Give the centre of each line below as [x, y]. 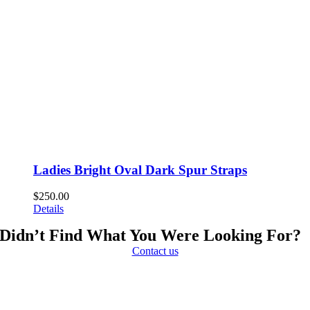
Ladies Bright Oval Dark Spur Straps [140, 170]
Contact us [155, 251]
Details [48, 209]
